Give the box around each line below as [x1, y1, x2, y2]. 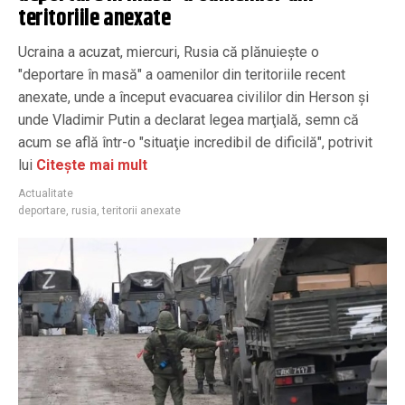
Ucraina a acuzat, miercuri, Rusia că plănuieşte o [18, 42, 319, 61]
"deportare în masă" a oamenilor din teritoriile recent [18, 65, 345, 83]
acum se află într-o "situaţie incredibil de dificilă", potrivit [18, 133, 372, 151]
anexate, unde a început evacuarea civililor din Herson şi [18, 88, 369, 106]
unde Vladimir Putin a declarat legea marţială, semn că [18, 110, 359, 128]
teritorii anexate [102, 203, 181, 217]
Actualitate [18, 186, 73, 200]
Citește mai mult [36, 155, 147, 174]
